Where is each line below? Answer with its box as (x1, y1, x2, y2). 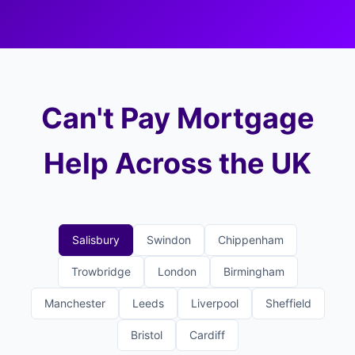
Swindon (146, 233, 191, 246)
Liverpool (190, 296, 239, 310)
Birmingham (223, 265, 284, 278)
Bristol (130, 328, 162, 342)
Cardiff (189, 328, 225, 342)
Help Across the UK (44, 146, 311, 181)
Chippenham (217, 233, 284, 246)
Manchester (44, 296, 105, 310)
